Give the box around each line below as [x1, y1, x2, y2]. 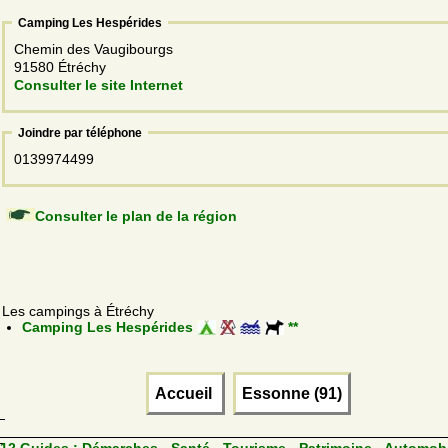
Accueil [154, 385, 216, 403]
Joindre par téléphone [18, 125, 142, 140]
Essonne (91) [241, 385, 342, 403]
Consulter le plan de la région [35, 207, 237, 224]
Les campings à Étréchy [2, 302, 154, 319]
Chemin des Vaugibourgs [14, 40, 177, 57]
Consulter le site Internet [14, 76, 183, 93]
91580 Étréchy [14, 58, 110, 75]
